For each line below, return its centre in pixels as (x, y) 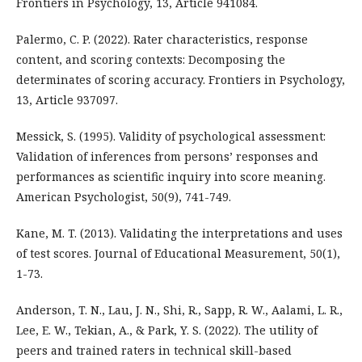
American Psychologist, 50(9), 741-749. (124, 196)
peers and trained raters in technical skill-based (154, 350)
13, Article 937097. (67, 99)
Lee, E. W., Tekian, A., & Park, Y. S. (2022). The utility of (167, 330)
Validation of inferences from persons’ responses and (167, 156)
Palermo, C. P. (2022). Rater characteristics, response (162, 39)
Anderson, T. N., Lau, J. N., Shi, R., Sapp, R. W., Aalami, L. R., (179, 309)
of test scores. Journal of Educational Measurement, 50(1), (178, 253)
